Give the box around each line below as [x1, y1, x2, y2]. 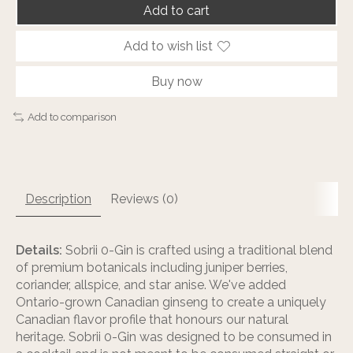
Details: [16, 242, 62, 258]
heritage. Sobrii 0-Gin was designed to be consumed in [16, 329, 332, 344]
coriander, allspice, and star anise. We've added [16, 277, 286, 292]
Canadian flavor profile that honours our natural [16, 311, 288, 327]
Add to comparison [27, 110, 117, 123]
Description [25, 191, 91, 206]
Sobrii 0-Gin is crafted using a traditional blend [62, 242, 333, 258]
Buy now [150, 74, 203, 89]
